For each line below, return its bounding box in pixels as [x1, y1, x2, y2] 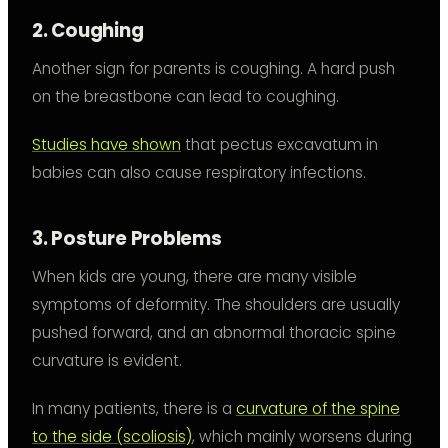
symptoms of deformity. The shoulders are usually [32, 294, 400, 316]
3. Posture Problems [32, 226, 222, 252]
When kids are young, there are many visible [32, 266, 357, 288]
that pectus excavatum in [181, 134, 378, 156]
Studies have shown [32, 134, 181, 156]
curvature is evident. [32, 350, 182, 372]
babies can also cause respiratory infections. [32, 162, 366, 184]
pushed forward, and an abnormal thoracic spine [32, 322, 396, 344]
